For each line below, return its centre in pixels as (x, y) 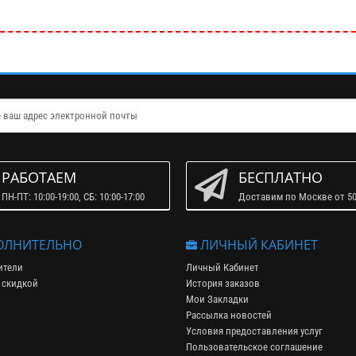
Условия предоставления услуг (254, 331)
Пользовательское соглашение (254, 347)
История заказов (223, 283)
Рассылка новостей (229, 315)
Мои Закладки (217, 299)
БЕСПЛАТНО (281, 177)
